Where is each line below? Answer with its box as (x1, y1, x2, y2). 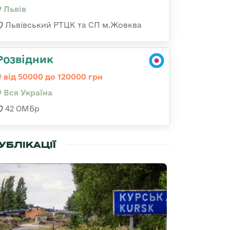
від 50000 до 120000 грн (2, 72, 103, 81)
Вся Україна (2, 88, 52, 97)
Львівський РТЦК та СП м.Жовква (3, 21, 142, 29)
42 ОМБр (3, 104, 40, 113)
